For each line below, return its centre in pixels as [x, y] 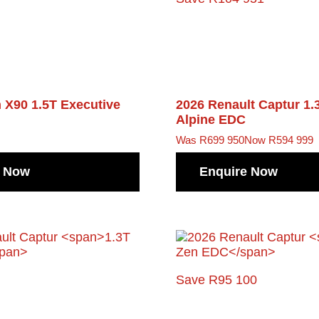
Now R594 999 [278, 140]
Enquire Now [238, 171]
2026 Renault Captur [239, 105]
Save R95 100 [216, 279]
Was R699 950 [210, 140]
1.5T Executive [76, 105]
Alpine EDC [210, 120]
